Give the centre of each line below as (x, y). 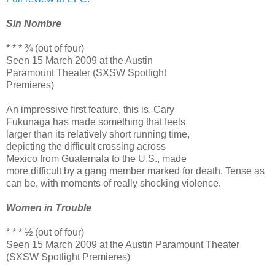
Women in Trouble (49, 207)
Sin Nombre (34, 23)
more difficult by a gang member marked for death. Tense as (135, 171)
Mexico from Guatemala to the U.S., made (96, 158)
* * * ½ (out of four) (45, 232)
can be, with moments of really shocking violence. (114, 183)
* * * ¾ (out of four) (45, 48)
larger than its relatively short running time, (98, 134)
